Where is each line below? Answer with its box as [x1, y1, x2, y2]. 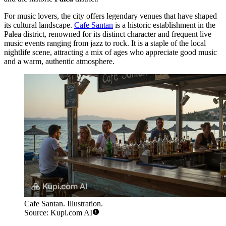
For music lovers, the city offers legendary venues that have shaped [4, 11, 217, 20]
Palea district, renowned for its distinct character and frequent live [4, 29, 211, 38]
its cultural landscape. [4, 20, 74, 29]
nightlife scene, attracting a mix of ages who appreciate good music [4, 47, 217, 56]
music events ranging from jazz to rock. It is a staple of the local [4, 38, 206, 47]
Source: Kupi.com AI [24, 208, 92, 217]
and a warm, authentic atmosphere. [4, 56, 115, 66]
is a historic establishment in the [113, 20, 215, 29]
